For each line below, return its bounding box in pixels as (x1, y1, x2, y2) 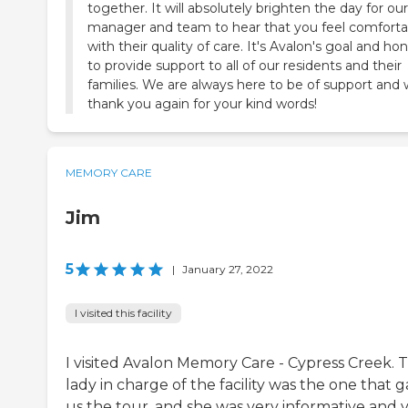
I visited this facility (75, 306, 172, 321)
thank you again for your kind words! (87, 96, 317, 113)
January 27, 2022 (182, 262, 273, 277)
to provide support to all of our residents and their (87, 57, 402, 75)
